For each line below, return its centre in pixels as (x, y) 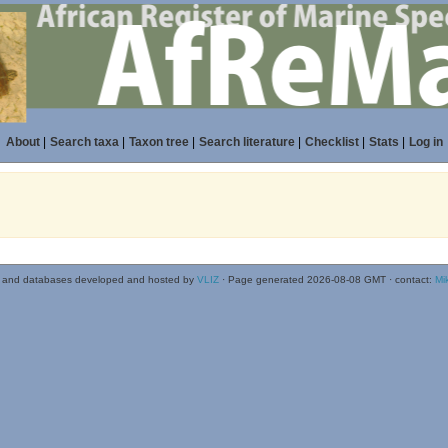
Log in (425, 142)
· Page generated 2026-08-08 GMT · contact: (326, 279)
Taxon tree (158, 142)
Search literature (246, 142)
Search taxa (84, 142)
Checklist (331, 142)
